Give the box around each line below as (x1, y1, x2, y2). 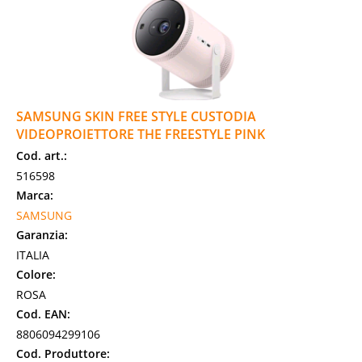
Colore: (16, 267, 56, 282)
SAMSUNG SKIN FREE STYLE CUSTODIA (16, 107, 256, 125)
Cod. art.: (16, 148, 67, 163)
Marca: (16, 187, 53, 203)
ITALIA (16, 247, 49, 263)
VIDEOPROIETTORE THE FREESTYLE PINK (16, 125, 265, 143)
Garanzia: (16, 227, 68, 242)
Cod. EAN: (16, 306, 70, 322)
